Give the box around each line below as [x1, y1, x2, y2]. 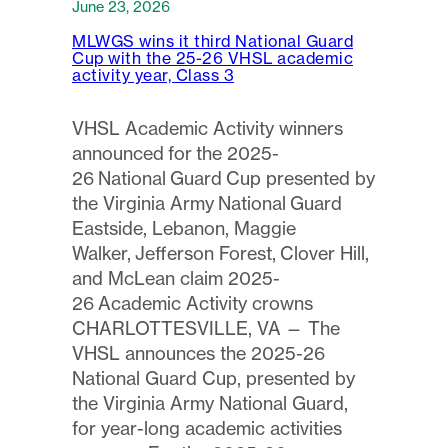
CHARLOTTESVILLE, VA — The [72, 316, 340, 340]
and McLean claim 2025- [72, 266, 280, 290]
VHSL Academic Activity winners [72, 116, 343, 140]
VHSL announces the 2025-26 [72, 341, 325, 365]
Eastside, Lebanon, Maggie [72, 216, 296, 240]
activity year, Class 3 [72, 64, 234, 85]
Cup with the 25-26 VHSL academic [72, 47, 353, 68]
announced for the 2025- [72, 141, 279, 165]
